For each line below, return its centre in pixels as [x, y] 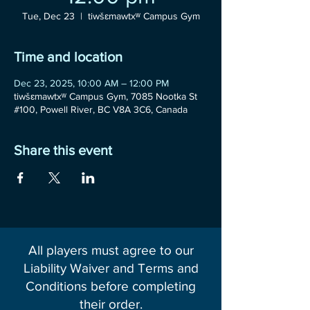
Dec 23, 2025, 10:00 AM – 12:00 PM [91, 83]
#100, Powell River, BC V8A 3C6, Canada [101, 109]
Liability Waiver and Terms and [111, 268]
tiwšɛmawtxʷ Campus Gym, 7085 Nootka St [106, 96]
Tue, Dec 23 [48, 16]
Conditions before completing [111, 286]
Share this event [63, 150]
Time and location [68, 57]
